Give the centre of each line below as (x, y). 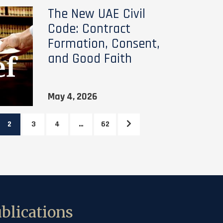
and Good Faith (90, 59)
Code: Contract (89, 29)
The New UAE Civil (96, 14)
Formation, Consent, (104, 44)
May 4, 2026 (72, 97)
